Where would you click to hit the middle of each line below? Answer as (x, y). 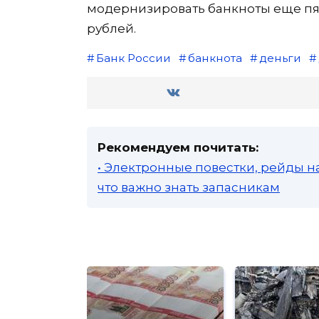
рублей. (111, 28)
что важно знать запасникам (189, 187)
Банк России (133, 58)
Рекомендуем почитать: (178, 147)
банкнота (215, 58)
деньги (280, 58)
